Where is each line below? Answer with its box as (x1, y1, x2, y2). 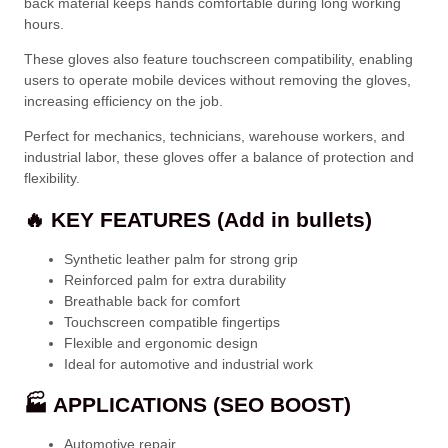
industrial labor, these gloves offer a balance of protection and (24, 149, 414, 166)
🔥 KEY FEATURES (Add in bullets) (24, 207, 372, 231)
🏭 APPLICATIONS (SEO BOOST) (24, 392, 351, 416)
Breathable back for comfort (64, 292, 240, 309)
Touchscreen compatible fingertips (64, 313, 280, 330)
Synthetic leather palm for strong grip (64, 250, 298, 267)
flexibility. (24, 170, 80, 187)
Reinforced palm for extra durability (64, 271, 286, 288)
